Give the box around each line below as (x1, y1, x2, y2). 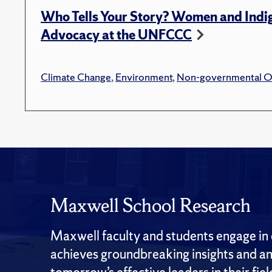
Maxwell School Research (50, 192, 251, 217)
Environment (115, 69, 172, 84)
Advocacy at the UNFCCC (41, 25, 192, 44)
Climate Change (41, 69, 111, 84)
